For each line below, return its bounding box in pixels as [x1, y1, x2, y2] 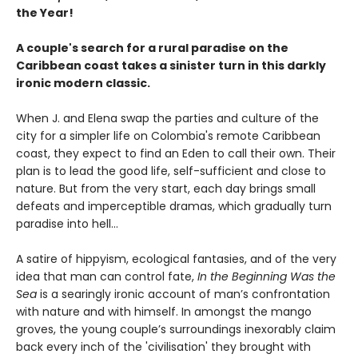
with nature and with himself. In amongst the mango [16, 304, 312, 320]
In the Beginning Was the [197, 268, 336, 285]
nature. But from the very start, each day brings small [16, 181, 316, 197]
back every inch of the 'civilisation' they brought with [16, 339, 311, 356]
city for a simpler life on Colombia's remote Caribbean [16, 128, 320, 145]
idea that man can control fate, [16, 268, 197, 285]
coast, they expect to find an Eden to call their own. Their [16, 145, 336, 162]
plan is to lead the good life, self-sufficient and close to [16, 163, 326, 180]
